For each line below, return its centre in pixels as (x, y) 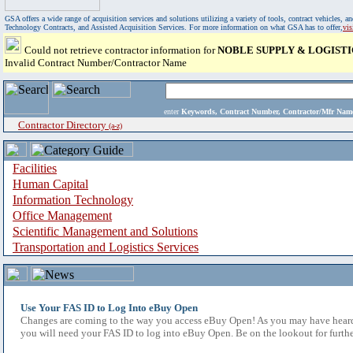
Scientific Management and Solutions (105, 231)
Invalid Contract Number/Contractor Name (96, 63)
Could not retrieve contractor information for (121, 50)
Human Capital (50, 184)
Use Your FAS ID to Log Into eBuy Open (109, 308)
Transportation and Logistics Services (106, 247)
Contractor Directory (63, 125)
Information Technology (73, 200)
